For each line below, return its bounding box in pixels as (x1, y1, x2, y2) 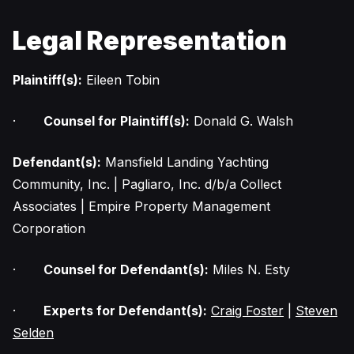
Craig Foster (211, 303, 284, 318)
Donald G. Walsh (190, 113, 293, 129)
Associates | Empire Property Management (13, 198, 270, 214)
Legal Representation (13, 25, 287, 56)
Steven (296, 303, 337, 318)
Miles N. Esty (209, 262, 290, 277)
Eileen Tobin (82, 72, 160, 88)
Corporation (13, 220, 85, 236)
